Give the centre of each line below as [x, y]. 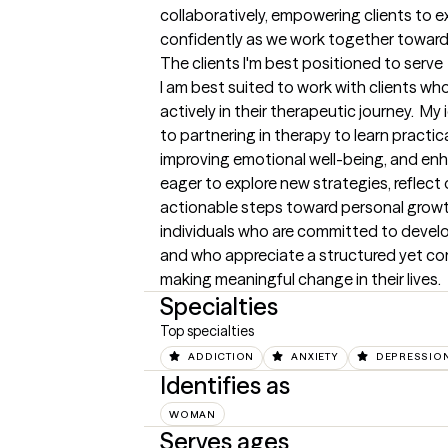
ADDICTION [221, 356]
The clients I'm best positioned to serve [301, 63]
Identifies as [225, 385]
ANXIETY [315, 356]
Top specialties [207, 331]
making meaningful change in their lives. [300, 279]
